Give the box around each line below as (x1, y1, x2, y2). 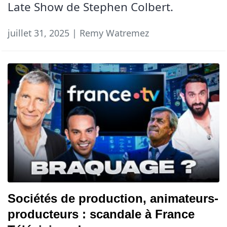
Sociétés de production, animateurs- (8, 192, 218, 206)
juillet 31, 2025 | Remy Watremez (8, 26, 149, 39)
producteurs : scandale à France (8, 207, 195, 221)
